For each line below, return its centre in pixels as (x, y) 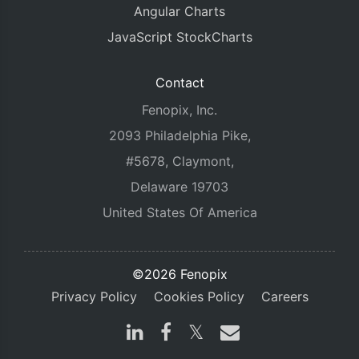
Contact (179, 83)
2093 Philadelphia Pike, (179, 135)
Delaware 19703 (179, 187)
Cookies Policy (199, 296)
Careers (284, 296)
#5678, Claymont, (179, 161)
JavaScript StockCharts (179, 37)
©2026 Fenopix (179, 274)
